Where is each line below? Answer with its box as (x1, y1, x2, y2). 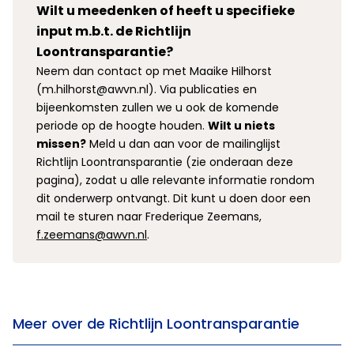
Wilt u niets (208, 118, 275, 134)
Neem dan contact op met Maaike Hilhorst (36, 63, 272, 79)
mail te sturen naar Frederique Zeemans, (36, 209, 262, 224)
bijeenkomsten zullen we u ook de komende (36, 100, 279, 115)
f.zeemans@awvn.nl (36, 227, 147, 243)
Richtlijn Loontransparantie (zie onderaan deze (36, 154, 293, 170)
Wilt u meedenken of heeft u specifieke (36, 2, 295, 20)
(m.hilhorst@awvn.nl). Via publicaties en (36, 81, 257, 97)
